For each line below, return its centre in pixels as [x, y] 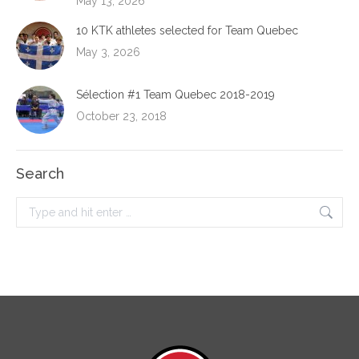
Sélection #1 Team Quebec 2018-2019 [175, 94]
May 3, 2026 [108, 52]
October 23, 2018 [121, 116]
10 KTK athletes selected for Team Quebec [187, 30]
